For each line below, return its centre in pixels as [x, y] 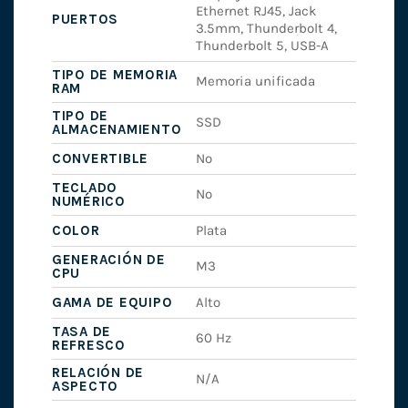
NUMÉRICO [88, 202]
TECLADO [85, 188]
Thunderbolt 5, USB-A [263, 46]
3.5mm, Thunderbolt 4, [267, 29]
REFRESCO [88, 346]
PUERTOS [85, 20]
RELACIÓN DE [98, 373]
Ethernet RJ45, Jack [257, 11]
